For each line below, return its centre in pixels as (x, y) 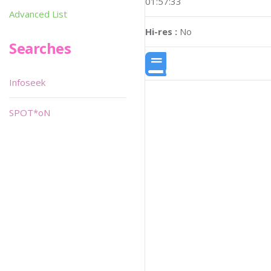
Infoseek (27, 82)
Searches (40, 48)
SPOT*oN (30, 113)
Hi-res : (161, 31)
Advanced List (38, 14)
